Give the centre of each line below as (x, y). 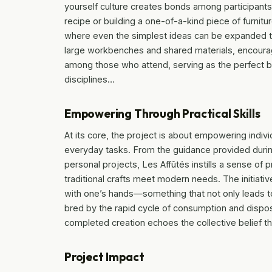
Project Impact (104, 257)
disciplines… (90, 79)
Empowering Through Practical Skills (162, 113)
